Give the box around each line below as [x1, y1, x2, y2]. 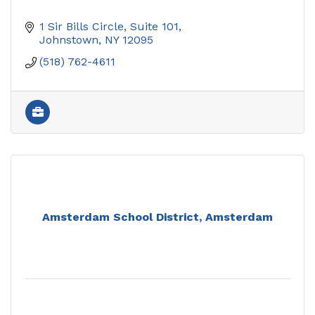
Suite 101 [130, 19, 179, 33]
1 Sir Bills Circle [39, 19, 124, 33]
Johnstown [39, 32, 98, 46]
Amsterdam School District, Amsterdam [42, 210, 273, 224]
